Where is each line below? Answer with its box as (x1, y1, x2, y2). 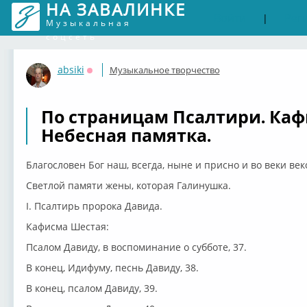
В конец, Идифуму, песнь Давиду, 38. (25, 261, 199, 274)
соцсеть (45, 31, 97, 42)
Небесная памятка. (40, 123, 211, 148)
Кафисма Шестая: (25, 220, 109, 233)
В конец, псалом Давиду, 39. (25, 282, 158, 295)
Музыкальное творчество (109, 64, 220, 76)
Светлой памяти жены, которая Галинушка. (25, 179, 231, 192)
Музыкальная (45, 17, 132, 29)
